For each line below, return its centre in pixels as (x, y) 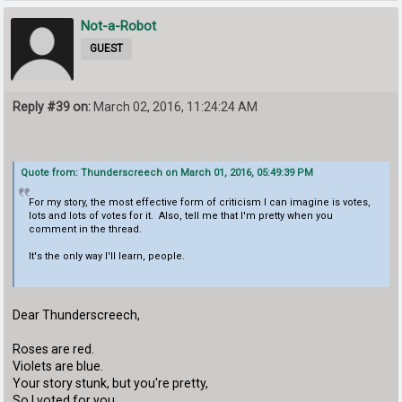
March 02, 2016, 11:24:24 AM (175, 107)
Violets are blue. (58, 366)
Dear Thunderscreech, (77, 315)
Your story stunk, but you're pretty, (111, 383)
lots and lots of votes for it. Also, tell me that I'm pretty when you (180, 215)
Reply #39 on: (52, 107)
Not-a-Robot (119, 26)
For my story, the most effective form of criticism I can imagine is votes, (199, 202)
